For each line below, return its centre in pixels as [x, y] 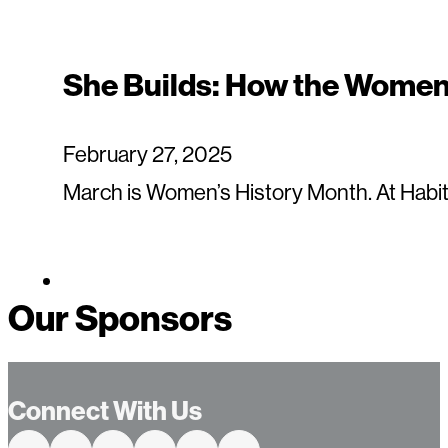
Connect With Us [105, 411]
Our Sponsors [120, 318]
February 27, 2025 [147, 155]
